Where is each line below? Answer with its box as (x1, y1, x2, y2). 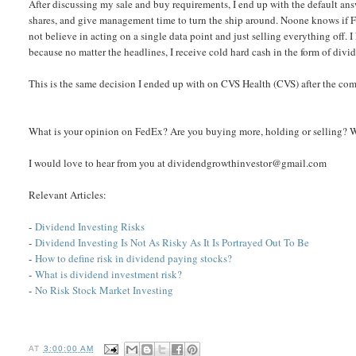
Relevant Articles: (29, 188, 107, 202)
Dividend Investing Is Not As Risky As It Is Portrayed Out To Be (35, 235, 310, 250)
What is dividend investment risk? (35, 267, 183, 281)
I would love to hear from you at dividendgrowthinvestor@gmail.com (29, 156, 327, 170)
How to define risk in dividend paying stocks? (35, 251, 233, 265)
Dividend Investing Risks (35, 219, 145, 234)
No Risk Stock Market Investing (35, 283, 174, 297)
